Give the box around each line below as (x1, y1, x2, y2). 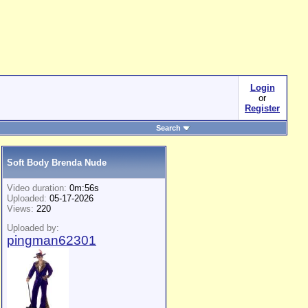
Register (245, 103, 280, 113)
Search (156, 124, 181, 132)
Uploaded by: (7, 223, 59, 234)
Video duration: (7, 183, 67, 193)
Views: (7, 203, 34, 214)
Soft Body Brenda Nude (7, 157, 107, 168)
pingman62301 (7, 233, 96, 248)
